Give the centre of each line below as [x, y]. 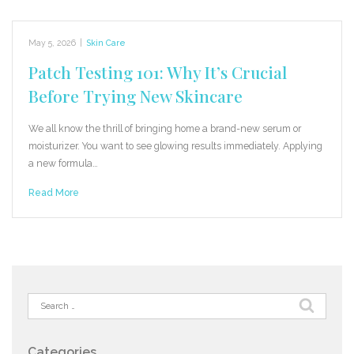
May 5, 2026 [52, 43]
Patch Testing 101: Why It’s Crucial [158, 72]
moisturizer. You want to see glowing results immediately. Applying [175, 146]
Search [44, 301]
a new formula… [63, 164]
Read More [54, 193]
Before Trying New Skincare [136, 96]
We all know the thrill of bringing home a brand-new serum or [165, 129]
